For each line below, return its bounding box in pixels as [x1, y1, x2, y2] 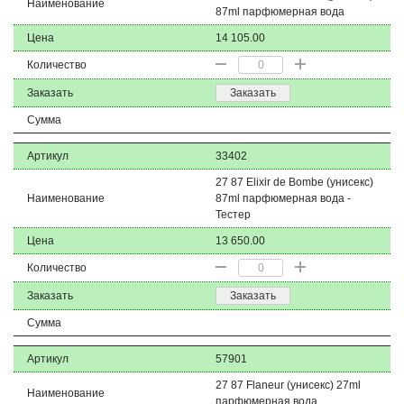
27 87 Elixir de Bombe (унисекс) [216, 176, 373, 188]
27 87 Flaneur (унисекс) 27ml [216, 379, 361, 391]
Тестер [216, 208, 251, 221]
